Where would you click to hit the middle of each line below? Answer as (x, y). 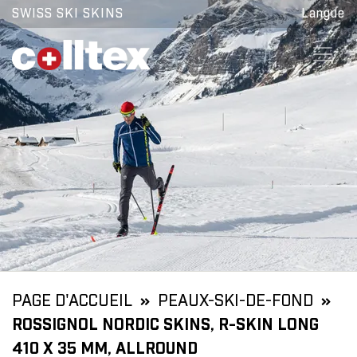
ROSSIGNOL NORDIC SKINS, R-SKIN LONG (165, 325)
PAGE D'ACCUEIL (72, 301)
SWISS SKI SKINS (68, 14)
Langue (323, 14)
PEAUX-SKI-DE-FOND (235, 301)
